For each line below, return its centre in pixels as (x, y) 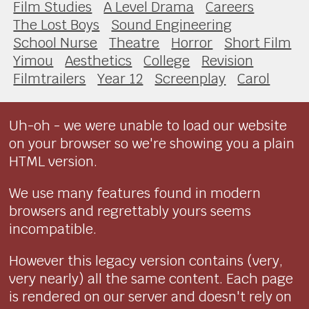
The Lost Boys (57, 24)
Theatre (134, 42)
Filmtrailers (50, 78)
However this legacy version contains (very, (146, 260)
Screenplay (190, 78)
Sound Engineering (172, 24)
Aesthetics (99, 60)
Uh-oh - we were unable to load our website (148, 125)
